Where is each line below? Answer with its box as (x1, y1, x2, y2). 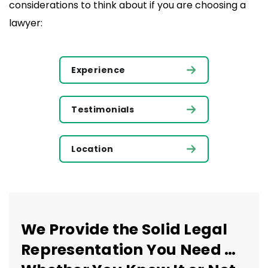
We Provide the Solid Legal (21, 219, 228, 240)
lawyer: (9, 16, 42, 30)
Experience (71, 63, 126, 76)
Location (71, 143, 114, 156)
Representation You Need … (21, 239, 236, 261)
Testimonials (71, 103, 135, 115)
